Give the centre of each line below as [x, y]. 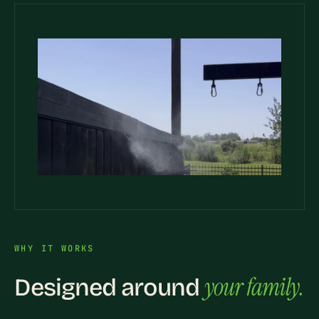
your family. [254, 288]
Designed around [109, 288]
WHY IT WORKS [54, 249]
